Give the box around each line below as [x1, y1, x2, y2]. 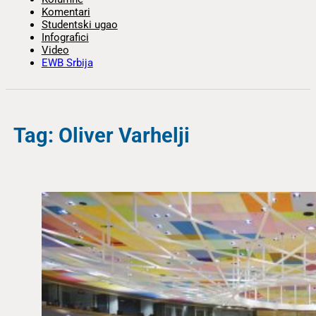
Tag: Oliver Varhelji [13, 123, 190, 147]
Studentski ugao [41, 18, 118, 32]
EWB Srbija [41, 56, 93, 70]
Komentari [41, 6, 90, 19]
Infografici [41, 31, 89, 44]
